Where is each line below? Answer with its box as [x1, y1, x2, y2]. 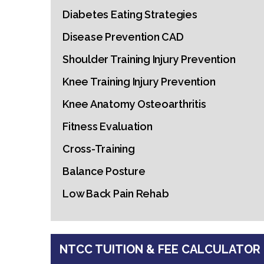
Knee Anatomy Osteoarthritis [62, 98, 206, 110]
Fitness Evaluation [62, 120, 153, 133]
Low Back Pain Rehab [62, 187, 169, 200]
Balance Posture [62, 165, 146, 177]
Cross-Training [62, 143, 135, 155]
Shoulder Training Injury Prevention [62, 53, 236, 65]
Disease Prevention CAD [62, 31, 184, 43]
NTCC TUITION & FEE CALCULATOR [59, 242, 260, 256]
